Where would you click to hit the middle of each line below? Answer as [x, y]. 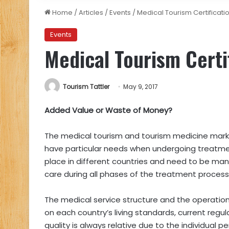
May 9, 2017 [141, 87]
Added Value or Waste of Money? [108, 110]
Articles [91, 13]
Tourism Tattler [86, 87]
